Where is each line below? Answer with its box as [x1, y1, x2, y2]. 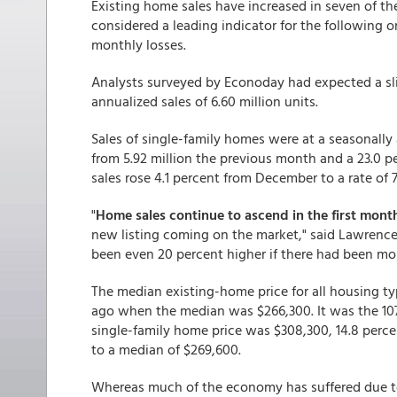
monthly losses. [91, 34, 186, 55]
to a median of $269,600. [91, 339, 241, 360]
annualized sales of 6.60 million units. [91, 90, 318, 112]
